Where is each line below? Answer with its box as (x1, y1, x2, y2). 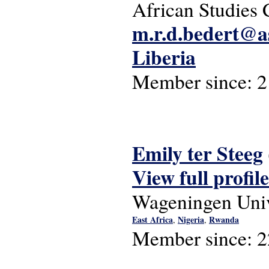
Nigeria (178, 213, 204, 226)
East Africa (132, 213, 173, 226)
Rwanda (209, 213, 239, 226)
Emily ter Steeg (132, 139, 263, 168)
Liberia (132, 43, 196, 71)
